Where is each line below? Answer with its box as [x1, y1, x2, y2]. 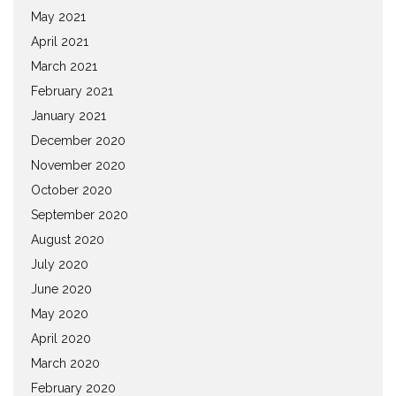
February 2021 [31, 83, 113, 98]
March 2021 [31, 58, 97, 73]
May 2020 [31, 306, 88, 321]
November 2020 [31, 157, 126, 172]
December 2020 [31, 133, 126, 148]
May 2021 [31, 9, 86, 24]
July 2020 [31, 256, 88, 271]
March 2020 [31, 355, 100, 370]
